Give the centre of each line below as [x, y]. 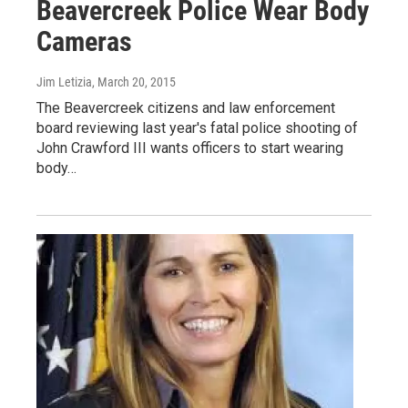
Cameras [84, 42]
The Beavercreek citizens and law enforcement [186, 108]
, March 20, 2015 [134, 82]
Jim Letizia [64, 82]
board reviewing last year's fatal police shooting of [197, 128]
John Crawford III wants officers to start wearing [190, 148]
